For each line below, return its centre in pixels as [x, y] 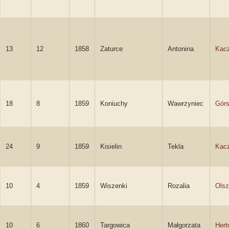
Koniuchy [114, 104]
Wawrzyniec [186, 104]
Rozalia [179, 186]
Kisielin [111, 146]
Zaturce [111, 49]
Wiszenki [114, 186]
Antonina [181, 49]
